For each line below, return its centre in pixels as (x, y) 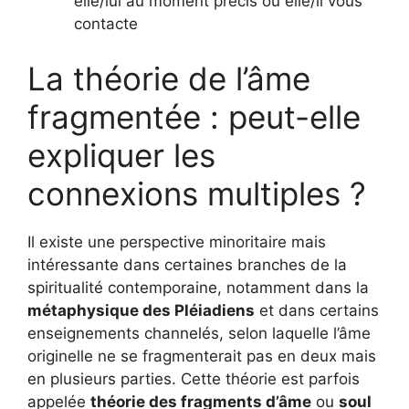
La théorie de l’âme (169, 78)
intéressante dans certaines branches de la (187, 264)
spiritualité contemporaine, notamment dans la (198, 287)
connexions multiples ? (197, 193)
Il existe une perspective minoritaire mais (177, 241)
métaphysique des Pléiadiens (141, 310)
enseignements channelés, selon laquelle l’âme (199, 333)
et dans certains (317, 310)
